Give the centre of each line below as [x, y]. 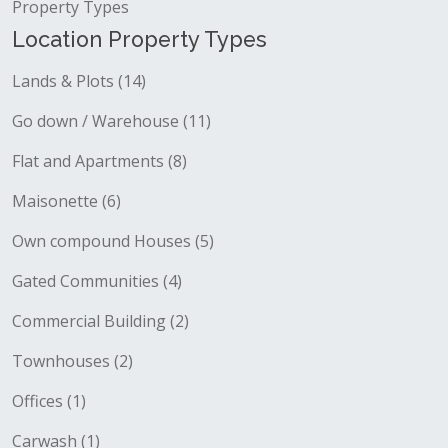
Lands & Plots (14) [79, 81]
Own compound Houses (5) [113, 241]
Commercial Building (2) [100, 321]
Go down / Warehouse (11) [111, 121]
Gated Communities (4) [97, 281]
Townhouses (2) [72, 361]
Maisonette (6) [66, 201]
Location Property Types [139, 39]
